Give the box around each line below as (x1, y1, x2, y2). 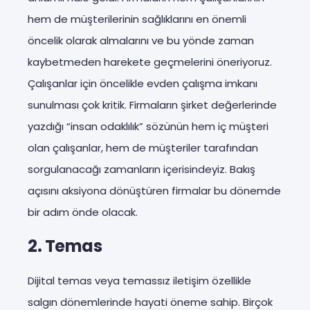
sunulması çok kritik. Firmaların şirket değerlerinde (28, 97, 277, 112)
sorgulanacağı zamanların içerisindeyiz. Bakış (28, 161, 255, 176)
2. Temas (28, 234, 102, 257)
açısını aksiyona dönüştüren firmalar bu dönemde (28, 183, 281, 198)
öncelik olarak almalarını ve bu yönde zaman (28, 33, 254, 48)
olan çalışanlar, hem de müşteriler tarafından (28, 140, 258, 155)
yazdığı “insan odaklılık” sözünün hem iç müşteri (28, 118, 268, 134)
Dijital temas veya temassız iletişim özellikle (28, 273, 251, 288)
